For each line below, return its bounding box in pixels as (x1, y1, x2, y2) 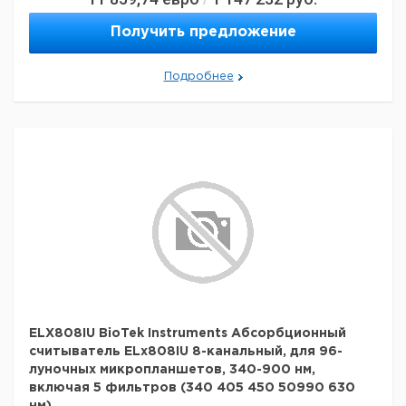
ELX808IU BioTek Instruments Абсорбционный (29, 328, 346, 339)
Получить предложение (110, 25, 296, 39)
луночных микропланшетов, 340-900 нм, (29, 364, 315, 375)
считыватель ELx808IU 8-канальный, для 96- (29, 346, 343, 357)
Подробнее (163, 72, 234, 82)
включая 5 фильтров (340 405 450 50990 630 (29, 382, 355, 393)
